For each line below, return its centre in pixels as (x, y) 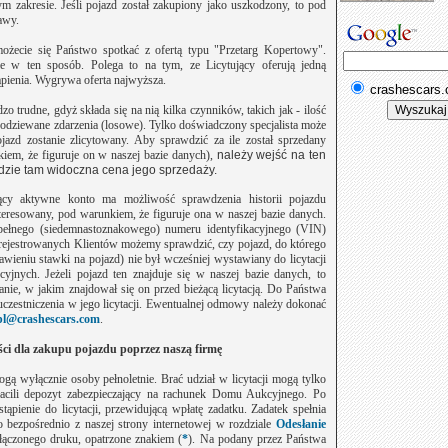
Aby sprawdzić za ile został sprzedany (229, 140)
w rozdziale (243, 424)
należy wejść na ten (269, 155)
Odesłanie (301, 424)
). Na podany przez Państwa (257, 439)
